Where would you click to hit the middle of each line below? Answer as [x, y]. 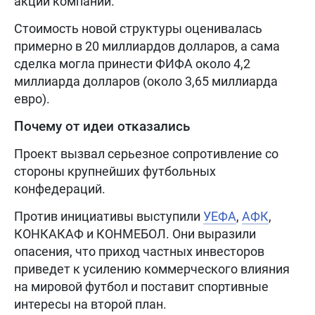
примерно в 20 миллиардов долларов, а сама [147, 46]
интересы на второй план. [90, 304]
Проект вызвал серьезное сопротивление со [146, 153]
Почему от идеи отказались [102, 126]
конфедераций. [60, 188]
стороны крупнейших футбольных [115, 171]
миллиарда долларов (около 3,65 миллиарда [146, 81]
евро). [32, 98]
